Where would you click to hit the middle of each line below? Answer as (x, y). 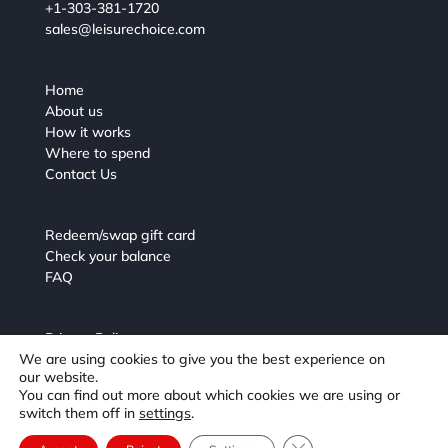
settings (165, 413)
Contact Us (80, 174)
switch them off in (79, 413)
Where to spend (97, 153)
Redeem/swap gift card (119, 235)
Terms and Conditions (114, 359)
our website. (58, 377)
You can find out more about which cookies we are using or (209, 395)
